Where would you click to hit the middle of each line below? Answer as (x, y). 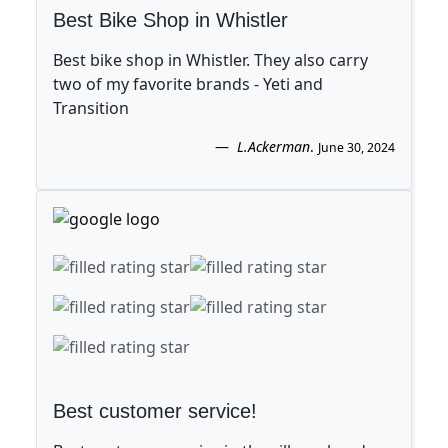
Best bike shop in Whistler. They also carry (210, 59)
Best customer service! (155, 410)
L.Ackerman (273, 146)
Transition (91, 107)
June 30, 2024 (356, 147)
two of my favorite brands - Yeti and (188, 83)
